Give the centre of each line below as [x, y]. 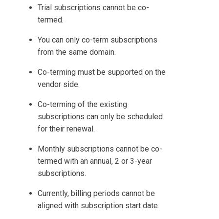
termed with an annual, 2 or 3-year [95, 161]
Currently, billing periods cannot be [97, 194]
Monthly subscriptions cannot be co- [100, 149]
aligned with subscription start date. [99, 206]
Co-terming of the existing [83, 105]
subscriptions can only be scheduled [100, 117]
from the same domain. [77, 52]
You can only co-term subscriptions [98, 40]
